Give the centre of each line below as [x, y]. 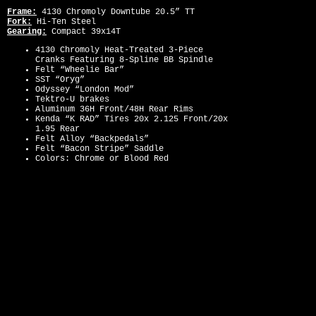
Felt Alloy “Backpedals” [92, 139]
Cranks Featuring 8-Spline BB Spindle [124, 60]
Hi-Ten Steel [64, 22]
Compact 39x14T [84, 32]
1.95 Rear [57, 129]
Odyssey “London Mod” [85, 90]
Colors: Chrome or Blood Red [102, 159]
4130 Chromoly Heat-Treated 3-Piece [119, 50]
